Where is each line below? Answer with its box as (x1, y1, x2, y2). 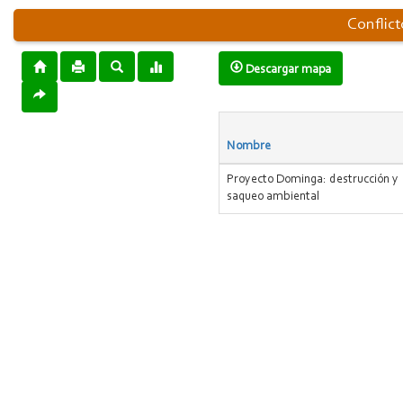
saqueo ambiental (227, 191, 320, 203)
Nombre (227, 140, 272, 153)
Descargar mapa (243, 64, 332, 76)
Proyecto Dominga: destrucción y (227, 174, 399, 186)
